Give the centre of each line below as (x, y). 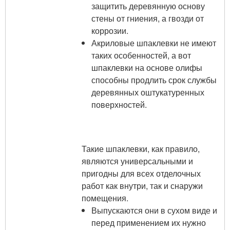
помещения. (105, 198)
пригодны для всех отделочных (141, 173)
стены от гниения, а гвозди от (148, 18)
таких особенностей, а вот (141, 55)
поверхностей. (119, 104)
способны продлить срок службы (154, 80)
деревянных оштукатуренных (148, 92)
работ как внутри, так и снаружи (142, 186)
